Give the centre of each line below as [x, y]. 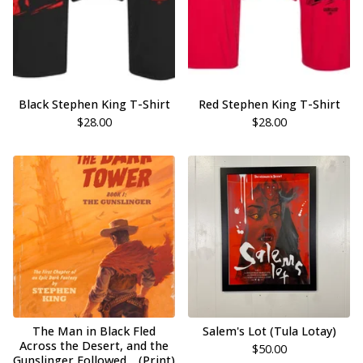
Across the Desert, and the [94, 346]
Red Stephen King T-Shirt [269, 105]
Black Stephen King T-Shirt [94, 105]
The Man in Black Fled [94, 331]
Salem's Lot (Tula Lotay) [269, 331]
